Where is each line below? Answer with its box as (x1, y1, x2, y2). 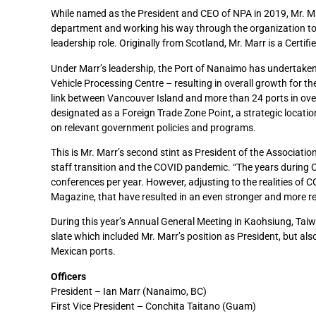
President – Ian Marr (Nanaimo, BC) (51, 285, 207, 297)
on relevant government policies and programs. (51, 121, 256, 133)
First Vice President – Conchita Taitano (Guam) (51, 300, 256, 312)
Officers (51, 270, 86, 282)
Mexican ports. (51, 245, 116, 257)
